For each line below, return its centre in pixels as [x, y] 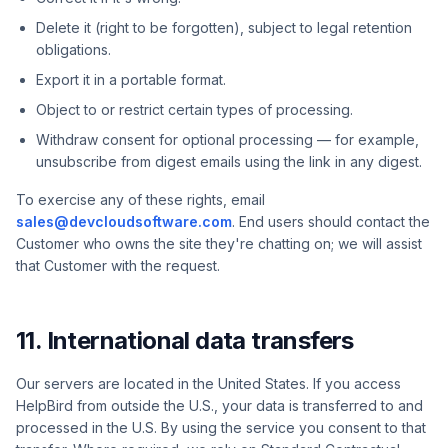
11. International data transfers [185, 340]
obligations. [73, 49]
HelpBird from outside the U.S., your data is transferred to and [219, 405]
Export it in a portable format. [131, 79]
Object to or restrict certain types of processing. [194, 109]
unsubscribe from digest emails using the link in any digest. [229, 161]
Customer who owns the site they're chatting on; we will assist [219, 243]
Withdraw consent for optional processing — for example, [227, 139]
